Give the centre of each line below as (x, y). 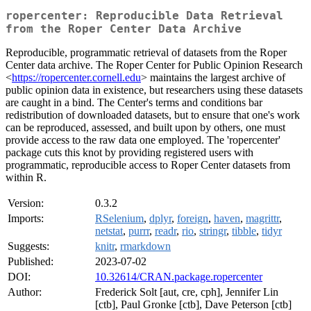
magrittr (262, 219)
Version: (26, 203)
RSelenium (119, 219)
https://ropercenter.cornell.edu (76, 78)
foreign (193, 219)
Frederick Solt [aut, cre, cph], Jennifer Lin (187, 292)
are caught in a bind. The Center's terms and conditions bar (134, 103)
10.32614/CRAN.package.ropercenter (179, 277)
